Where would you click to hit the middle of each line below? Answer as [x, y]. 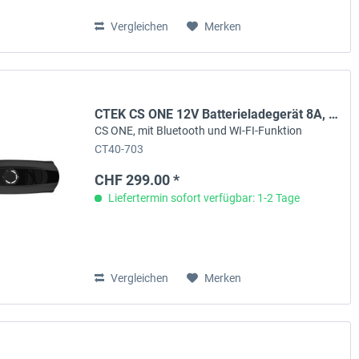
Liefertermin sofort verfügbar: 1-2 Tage [203, 198]
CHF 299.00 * [137, 180]
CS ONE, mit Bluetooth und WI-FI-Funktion [199, 131]
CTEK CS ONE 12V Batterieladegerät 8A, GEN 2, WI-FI [334, 115]
